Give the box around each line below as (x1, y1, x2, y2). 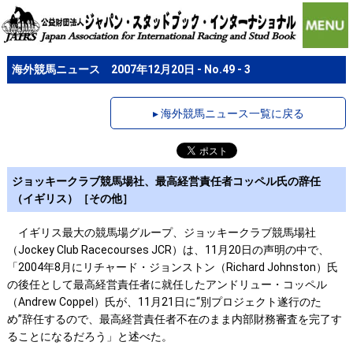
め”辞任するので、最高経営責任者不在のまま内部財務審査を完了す (6, 313, 342, 326)
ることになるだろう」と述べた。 (6, 330, 173, 344)
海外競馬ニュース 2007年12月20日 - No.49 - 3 (12, 63, 251, 76)
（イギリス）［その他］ (12, 191, 134, 205)
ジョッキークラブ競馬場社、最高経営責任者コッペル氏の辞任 (12, 174, 321, 188)
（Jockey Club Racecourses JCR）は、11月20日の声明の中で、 (6, 243, 329, 257)
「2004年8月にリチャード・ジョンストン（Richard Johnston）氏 (6, 261, 338, 274)
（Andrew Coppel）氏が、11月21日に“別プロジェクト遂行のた (6, 295, 321, 309)
